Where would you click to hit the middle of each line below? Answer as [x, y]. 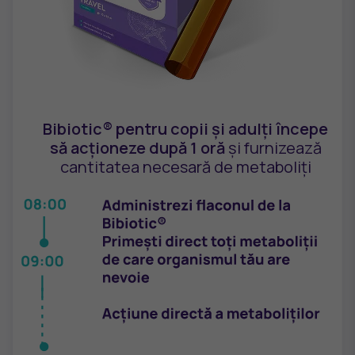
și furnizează [273, 147]
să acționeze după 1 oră [137, 147]
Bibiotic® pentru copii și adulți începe [185, 128]
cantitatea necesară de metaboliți [185, 166]
